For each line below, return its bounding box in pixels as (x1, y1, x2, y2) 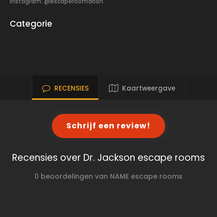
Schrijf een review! (66, 120, 151, 131)
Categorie (10, 18, 52, 30)
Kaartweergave (122, 84, 175, 93)
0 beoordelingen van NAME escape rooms (34, 171, 183, 181)
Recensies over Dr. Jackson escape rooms (12, 151, 205, 164)
